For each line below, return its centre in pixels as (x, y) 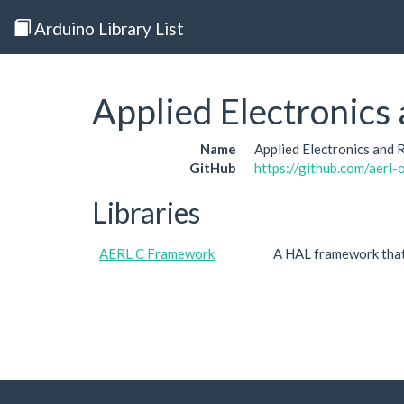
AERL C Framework (157, 253)
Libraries (146, 212)
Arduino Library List (107, 28)
